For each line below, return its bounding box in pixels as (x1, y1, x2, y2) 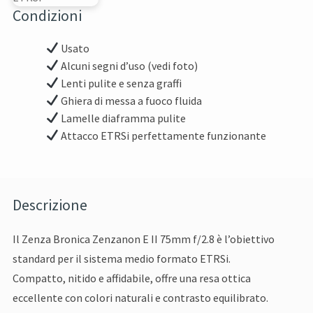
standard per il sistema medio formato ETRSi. (13, 251, 231, 265)
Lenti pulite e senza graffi (59, 75, 182, 90)
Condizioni (13, 5, 82, 25)
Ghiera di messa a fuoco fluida (59, 93, 203, 108)
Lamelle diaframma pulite (59, 110, 187, 125)
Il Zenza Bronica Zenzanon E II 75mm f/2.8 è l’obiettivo (13, 231, 275, 246)
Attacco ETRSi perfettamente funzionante (59, 128, 267, 143)
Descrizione (13, 194, 88, 214)
